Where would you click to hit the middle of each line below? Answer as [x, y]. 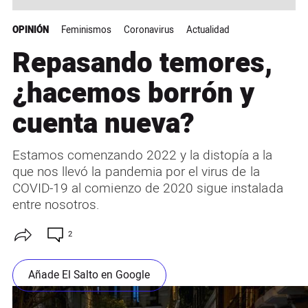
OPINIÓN [30, 30]
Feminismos [86, 30]
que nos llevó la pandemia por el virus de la [136, 172]
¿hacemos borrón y [133, 93]
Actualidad [208, 30]
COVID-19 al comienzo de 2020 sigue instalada [147, 188]
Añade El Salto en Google [89, 276]
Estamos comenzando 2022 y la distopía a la [142, 155]
